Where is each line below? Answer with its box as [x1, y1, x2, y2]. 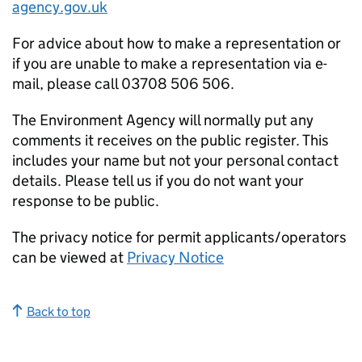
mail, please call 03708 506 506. [12, 74, 234, 94]
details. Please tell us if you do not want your [12, 171, 304, 191]
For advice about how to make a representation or [12, 34, 341, 53]
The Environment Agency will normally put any [12, 111, 314, 130]
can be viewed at [12, 248, 127, 267]
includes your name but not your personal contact [12, 151, 339, 170]
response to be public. [12, 192, 159, 211]
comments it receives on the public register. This [12, 131, 329, 150]
